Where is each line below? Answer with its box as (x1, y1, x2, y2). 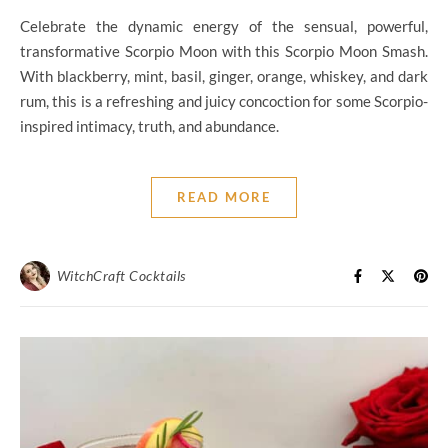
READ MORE (177, 189, 271, 206)
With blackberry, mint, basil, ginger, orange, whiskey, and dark (20, 67, 428, 86)
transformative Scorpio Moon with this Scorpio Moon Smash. (20, 42, 428, 61)
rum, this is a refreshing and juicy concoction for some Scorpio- (20, 92, 428, 111)
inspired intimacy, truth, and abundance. (20, 117, 279, 136)
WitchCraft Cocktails (56, 267, 186, 285)
